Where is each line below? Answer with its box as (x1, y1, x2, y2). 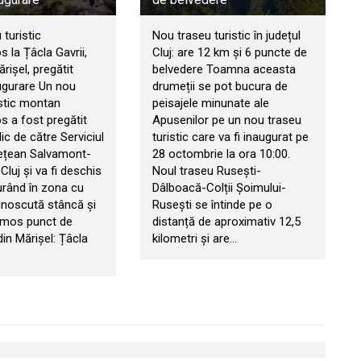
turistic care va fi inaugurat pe (151, 130, 309, 145)
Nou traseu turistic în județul (151, 28, 301, 44)
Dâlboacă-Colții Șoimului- (151, 180, 286, 196)
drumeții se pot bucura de (151, 79, 288, 94)
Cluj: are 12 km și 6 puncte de (151, 45, 307, 60)
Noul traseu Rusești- (151, 164, 261, 179)
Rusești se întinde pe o (151, 197, 272, 213)
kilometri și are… (151, 231, 237, 247)
